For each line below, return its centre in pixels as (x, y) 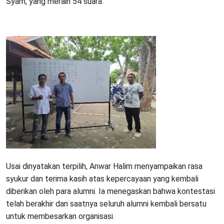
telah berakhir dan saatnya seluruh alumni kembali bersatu (106, 203)
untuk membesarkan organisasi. (60, 216)
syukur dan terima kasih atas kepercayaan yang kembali (102, 178)
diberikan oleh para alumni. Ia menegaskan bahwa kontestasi (110, 191)
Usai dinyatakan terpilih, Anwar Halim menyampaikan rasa (104, 166)
